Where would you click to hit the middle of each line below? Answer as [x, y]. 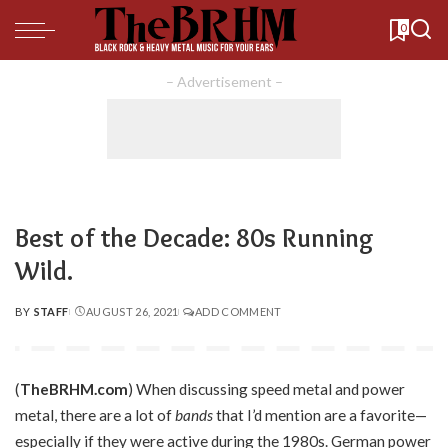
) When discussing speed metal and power [266, 389]
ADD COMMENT [238, 311]
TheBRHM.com [74, 389]
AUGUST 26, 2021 [132, 311]
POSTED [38, 319]
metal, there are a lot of [95, 415]
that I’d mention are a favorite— [320, 415]
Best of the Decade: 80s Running [194, 238]
